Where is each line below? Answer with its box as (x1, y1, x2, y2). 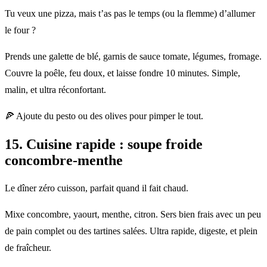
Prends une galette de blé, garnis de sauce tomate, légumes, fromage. (5, 51, 262, 61)
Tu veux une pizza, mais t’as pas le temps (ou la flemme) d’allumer (5, 8, 255, 18)
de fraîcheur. (5, 243, 51, 253)
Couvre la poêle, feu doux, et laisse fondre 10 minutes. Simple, (5, 67, 240, 78)
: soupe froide (116, 136, 203, 152)
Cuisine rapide (26, 136, 116, 152)
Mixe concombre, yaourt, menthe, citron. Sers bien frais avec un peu (5, 209, 261, 220)
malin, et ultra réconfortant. (5, 84, 106, 95)
